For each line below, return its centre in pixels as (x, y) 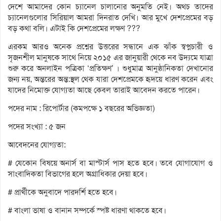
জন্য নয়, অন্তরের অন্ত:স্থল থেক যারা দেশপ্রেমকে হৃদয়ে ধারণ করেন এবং (110, 79)
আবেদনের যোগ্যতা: (37, 145)
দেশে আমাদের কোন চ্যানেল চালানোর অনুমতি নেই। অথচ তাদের (110, 7)
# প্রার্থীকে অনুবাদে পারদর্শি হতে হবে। (62, 192)
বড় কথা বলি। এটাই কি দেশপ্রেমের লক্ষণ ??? (74, 29)
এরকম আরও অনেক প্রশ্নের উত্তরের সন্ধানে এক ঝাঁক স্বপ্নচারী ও (110, 47)
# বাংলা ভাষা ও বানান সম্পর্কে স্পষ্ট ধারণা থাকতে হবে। (87, 211)
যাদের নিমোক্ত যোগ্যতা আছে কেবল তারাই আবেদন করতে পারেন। (104, 90)
